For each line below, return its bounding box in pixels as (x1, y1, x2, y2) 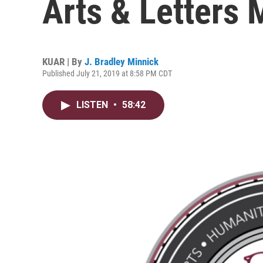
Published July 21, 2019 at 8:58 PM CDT (42, 69, 172, 78)
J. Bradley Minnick (85, 56, 159, 68)
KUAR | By (42, 56, 85, 68)
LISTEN (76, 99, 110, 110)
